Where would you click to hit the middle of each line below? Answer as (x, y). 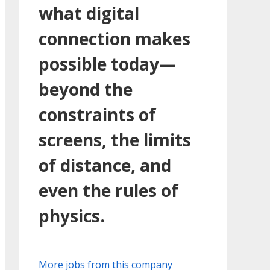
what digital (89, 13)
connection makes (115, 38)
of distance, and (105, 165)
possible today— (107, 64)
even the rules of (108, 190)
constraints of (97, 114)
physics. (72, 215)
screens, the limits (115, 140)
